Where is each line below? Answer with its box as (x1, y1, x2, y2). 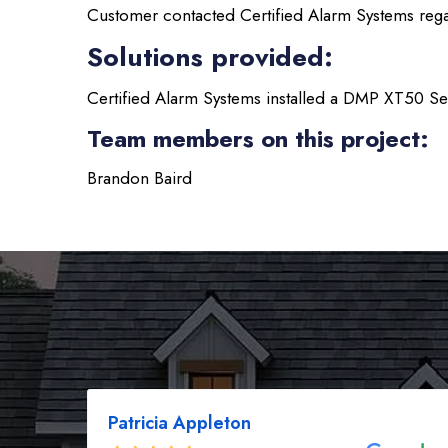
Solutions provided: (87, 38, 333, 76)
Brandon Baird (87, 166, 192, 190)
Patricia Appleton (108, 410, 251, 436)
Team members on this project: (87, 121, 429, 156)
